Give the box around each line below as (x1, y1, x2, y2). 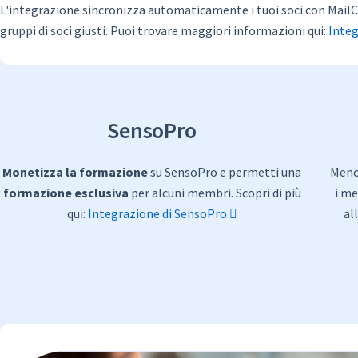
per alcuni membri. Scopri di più (128, 185, 301, 201)
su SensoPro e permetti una (148, 164, 301, 181)
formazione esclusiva (2, 185, 129, 201)
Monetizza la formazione (2, 164, 148, 181)
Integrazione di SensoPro (87, 205, 229, 222)
